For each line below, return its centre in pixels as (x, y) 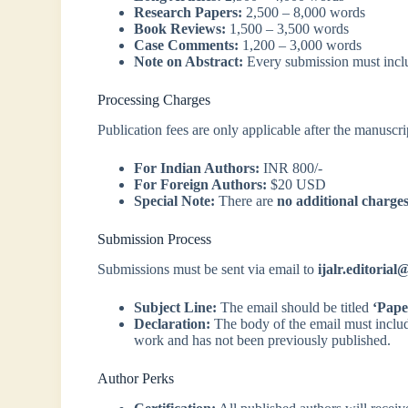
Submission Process (155, 240)
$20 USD (297, 185)
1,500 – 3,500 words (288, 29)
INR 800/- (291, 168)
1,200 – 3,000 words (301, 46)
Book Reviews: (180, 29)
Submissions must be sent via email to (208, 269)
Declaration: (173, 323)
